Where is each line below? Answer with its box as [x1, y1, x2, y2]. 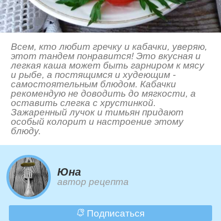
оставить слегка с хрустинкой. [11, 98, 156, 109]
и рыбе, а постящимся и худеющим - [11, 70, 176, 80]
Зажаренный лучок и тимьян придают [11, 107, 184, 118]
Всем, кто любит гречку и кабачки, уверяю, [11, 41, 208, 52]
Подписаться [84, 208, 145, 219]
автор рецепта [57, 177, 129, 187]
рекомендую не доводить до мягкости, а [11, 88, 196, 99]
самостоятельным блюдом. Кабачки [11, 79, 177, 90]
